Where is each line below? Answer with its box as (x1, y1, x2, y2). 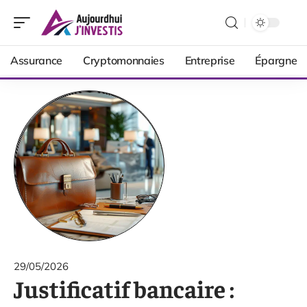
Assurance (10, 53, 63, 67)
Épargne (255, 53, 297, 67)
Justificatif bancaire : (14, 273, 234, 304)
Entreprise (184, 53, 235, 67)
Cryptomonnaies (83, 53, 164, 67)
